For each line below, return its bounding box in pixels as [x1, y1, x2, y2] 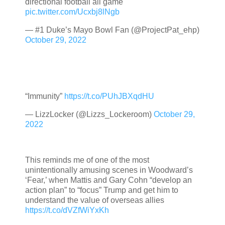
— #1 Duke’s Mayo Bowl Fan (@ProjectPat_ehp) [25, 26, 199, 35]
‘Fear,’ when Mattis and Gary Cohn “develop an [25, 176, 192, 185]
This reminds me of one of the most [25, 156, 149, 165]
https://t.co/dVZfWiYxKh [25, 206, 109, 215]
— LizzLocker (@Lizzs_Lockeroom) [25, 109, 154, 119]
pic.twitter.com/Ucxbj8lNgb [25, 8, 120, 17]
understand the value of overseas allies [25, 196, 164, 205]
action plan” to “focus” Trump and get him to [25, 186, 178, 195]
